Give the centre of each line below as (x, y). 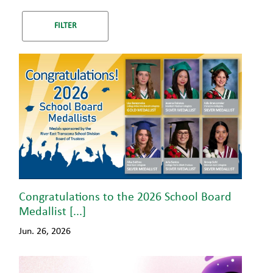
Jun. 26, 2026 (45, 231)
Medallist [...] (52, 212)
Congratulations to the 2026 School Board (125, 197)
